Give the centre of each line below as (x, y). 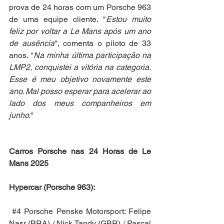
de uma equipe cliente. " (57, 19)
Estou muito (128, 19)
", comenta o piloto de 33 (103, 43)
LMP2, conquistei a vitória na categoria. (80, 67)
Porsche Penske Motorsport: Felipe (86, 211)
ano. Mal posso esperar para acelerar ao (80, 91)
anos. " (21, 55)
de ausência (32, 43)
